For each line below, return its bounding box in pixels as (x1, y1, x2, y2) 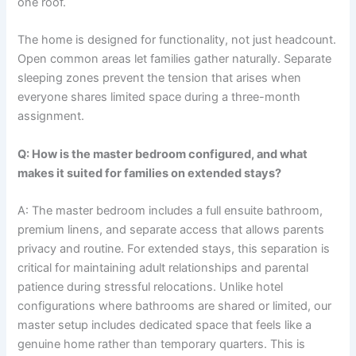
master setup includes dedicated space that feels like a (17, 317, 312, 332)
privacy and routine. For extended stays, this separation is (17, 241, 331, 256)
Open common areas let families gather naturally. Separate (17, 52, 332, 67)
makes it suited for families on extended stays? (17, 165, 282, 180)
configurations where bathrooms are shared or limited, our (17, 298, 332, 313)
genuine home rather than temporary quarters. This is (17, 336, 306, 351)
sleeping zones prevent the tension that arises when (17, 71, 302, 86)
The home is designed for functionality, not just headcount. (17, 33, 337, 48)
